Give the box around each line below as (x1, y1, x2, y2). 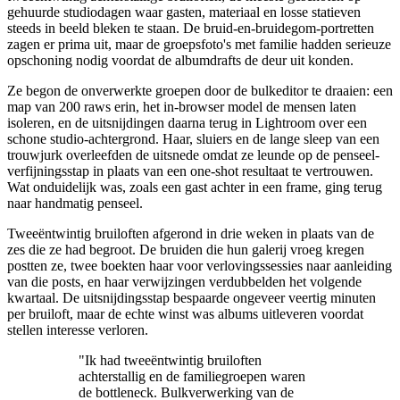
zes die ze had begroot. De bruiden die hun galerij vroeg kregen (7, 241, 364, 257)
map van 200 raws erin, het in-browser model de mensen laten (7, 98, 356, 114)
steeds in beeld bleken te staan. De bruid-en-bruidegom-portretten (7, 20, 374, 36)
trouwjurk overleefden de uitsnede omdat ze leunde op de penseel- (7, 146, 379, 162)
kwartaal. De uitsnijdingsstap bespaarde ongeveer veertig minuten (7, 289, 376, 305)
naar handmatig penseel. (7, 195, 143, 211)
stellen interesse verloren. (7, 321, 148, 337)
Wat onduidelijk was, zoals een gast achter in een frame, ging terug (7, 179, 382, 195)
